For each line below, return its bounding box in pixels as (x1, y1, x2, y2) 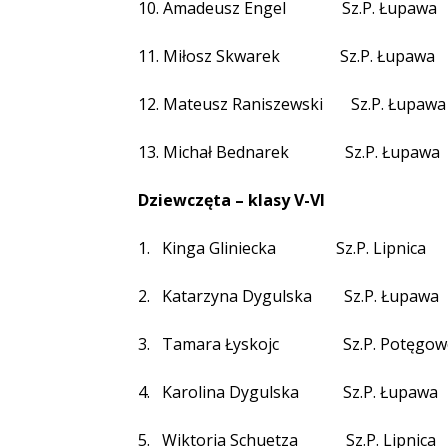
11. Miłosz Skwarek (138, 45, 280, 67)
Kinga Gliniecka (162, 237, 276, 259)
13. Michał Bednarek (138, 141, 289, 163)
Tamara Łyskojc (162, 333, 279, 355)
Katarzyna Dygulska (162, 285, 312, 307)
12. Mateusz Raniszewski (138, 93, 323, 115)
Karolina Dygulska (162, 381, 299, 403)
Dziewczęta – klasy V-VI (138, 189, 325, 211)
